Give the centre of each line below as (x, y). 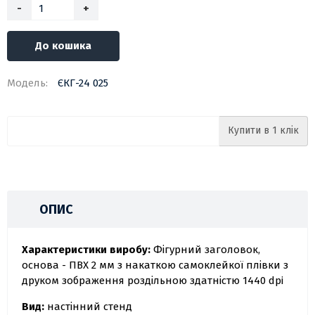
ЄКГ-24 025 (83, 83)
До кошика (63, 46)
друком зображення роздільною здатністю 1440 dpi (153, 281)
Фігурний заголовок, (207, 250)
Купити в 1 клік (263, 131)
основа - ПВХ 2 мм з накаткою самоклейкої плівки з (155, 265)
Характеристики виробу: (88, 250)
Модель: (27, 83)
